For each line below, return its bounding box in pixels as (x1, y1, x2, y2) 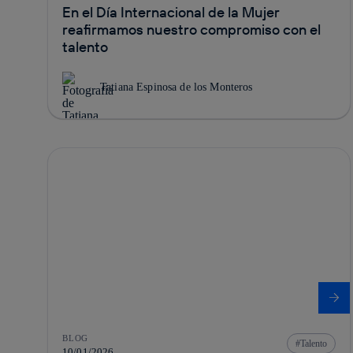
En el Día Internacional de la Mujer (62, 2, 280, 21)
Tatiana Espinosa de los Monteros (100, 80, 253, 93)
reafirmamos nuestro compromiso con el (62, 20, 321, 39)
